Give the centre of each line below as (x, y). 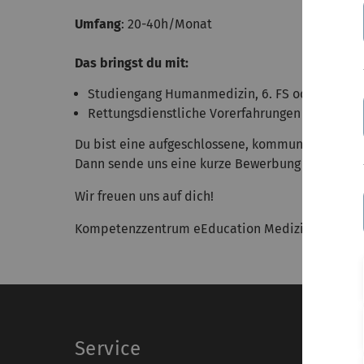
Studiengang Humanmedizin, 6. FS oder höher (223, 94)
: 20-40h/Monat (167, 24)
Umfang (98, 24)
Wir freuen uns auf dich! (144, 196)
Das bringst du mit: (132, 63)
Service (108, 349)
